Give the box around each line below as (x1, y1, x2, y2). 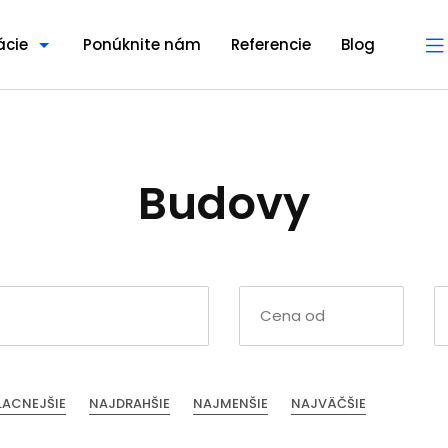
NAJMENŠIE (193, 394, 268, 413)
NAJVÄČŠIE (291, 394, 366, 413)
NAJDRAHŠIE (89, 394, 170, 413)
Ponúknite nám (83, 34, 201, 55)
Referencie (231, 34, 311, 55)
